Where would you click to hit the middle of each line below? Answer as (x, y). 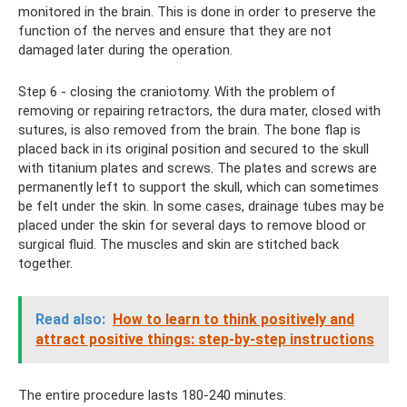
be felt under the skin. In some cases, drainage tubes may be (201, 206)
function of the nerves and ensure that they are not (175, 30)
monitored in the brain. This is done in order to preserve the (197, 11)
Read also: (70, 319)
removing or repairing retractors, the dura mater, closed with (199, 110)
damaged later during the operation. (125, 50)
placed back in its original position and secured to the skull (194, 149)
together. (45, 263)
